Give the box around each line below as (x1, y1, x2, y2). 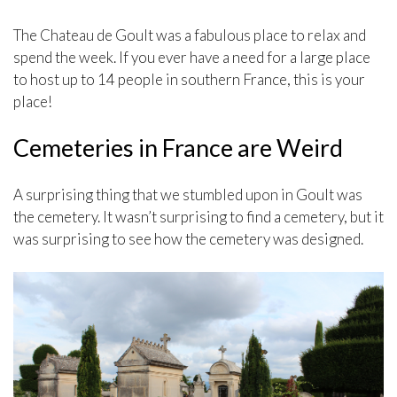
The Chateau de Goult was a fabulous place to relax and (13, 25, 366, 44)
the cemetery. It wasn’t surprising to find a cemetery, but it (13, 206, 384, 226)
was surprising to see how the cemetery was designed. (13, 229, 363, 248)
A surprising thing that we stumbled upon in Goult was (13, 184, 362, 204)
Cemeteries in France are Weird (13, 132, 343, 162)
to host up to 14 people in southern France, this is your (13, 69, 365, 89)
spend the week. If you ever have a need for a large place (13, 47, 370, 66)
